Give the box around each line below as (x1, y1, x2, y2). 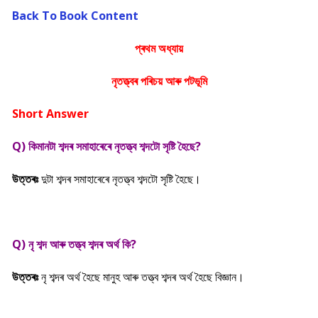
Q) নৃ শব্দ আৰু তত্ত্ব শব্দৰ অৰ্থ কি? (12, 236, 136, 252)
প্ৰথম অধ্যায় (135, 40, 183, 56)
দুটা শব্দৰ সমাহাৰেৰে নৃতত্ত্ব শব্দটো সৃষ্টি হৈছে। (41, 171, 201, 187)
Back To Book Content (12, 8, 141, 23)
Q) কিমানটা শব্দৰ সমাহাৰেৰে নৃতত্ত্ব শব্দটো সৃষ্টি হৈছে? (12, 138, 201, 154)
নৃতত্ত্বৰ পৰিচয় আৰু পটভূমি (111, 73, 207, 89)
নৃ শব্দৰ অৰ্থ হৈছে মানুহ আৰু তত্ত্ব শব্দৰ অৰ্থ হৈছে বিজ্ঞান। (41, 269, 244, 285)
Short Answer (12, 106, 92, 121)
